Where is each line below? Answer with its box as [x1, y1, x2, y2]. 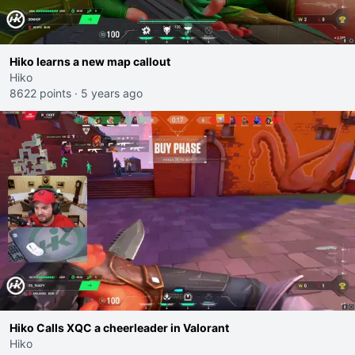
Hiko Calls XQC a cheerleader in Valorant [10, 321, 229, 334]
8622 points [10, 86, 71, 100]
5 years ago [81, 86, 143, 100]
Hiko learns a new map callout [10, 55, 170, 68]
